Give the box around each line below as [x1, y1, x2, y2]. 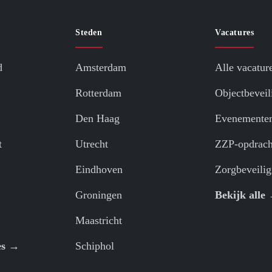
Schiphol [75, 240, 114, 253]
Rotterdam [75, 87, 121, 100]
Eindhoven [75, 163, 123, 176]
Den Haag [75, 112, 120, 125]
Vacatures [215, 28, 254, 38]
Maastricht [75, 214, 122, 227]
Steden [75, 28, 103, 38]
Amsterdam [75, 61, 126, 74]
